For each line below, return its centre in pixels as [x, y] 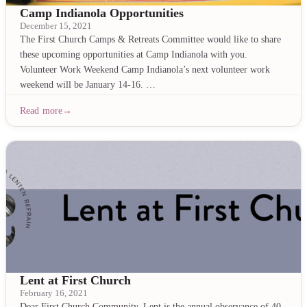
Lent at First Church [75, 280]
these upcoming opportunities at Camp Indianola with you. [134, 54]
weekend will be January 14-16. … [88, 84]
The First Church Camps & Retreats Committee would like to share [150, 39]
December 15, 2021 [56, 26]
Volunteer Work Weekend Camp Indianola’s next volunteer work [145, 69]
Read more [41, 110]
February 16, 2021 [54, 293]
